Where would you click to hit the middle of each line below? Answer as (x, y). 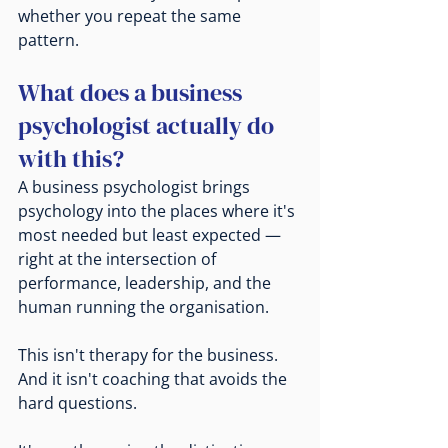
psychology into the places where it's (158, 211)
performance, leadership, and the (146, 283)
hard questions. (77, 403)
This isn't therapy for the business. (150, 355)
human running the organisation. (143, 307)
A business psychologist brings (136, 187)
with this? (71, 159)
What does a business (132, 93)
